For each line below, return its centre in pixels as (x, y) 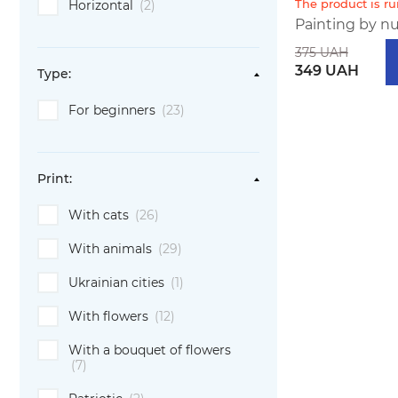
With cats (100, 215)
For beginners (114, 110)
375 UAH (322, 52)
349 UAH (327, 70)
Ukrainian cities (118, 283)
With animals (112, 249)
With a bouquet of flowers (150, 350)
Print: (55, 179)
